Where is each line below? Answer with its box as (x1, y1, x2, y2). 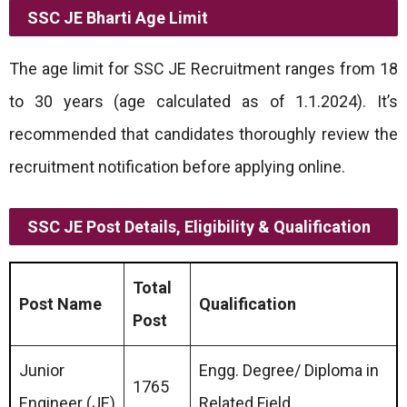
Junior (19, 361, 65, 380)
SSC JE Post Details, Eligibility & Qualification (27, 217, 371, 236)
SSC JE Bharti (27, 8, 135, 27)
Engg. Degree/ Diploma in (199, 361, 379, 380)
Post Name (19, 294, 102, 313)
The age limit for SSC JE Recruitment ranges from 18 (9, 59, 398, 78)
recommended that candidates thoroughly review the (9, 124, 398, 144)
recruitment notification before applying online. (9, 157, 345, 176)
